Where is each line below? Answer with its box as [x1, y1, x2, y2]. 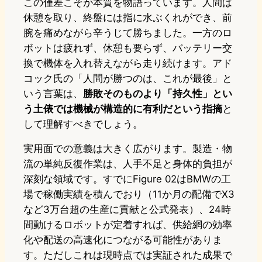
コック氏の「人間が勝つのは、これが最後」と [23, 73, 232, 85]
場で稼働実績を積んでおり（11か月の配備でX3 [23, 188, 235, 201]
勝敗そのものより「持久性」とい [83, 88, 232, 100]
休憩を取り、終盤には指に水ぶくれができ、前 [23, 12, 232, 24]
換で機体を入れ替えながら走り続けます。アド [23, 57, 232, 70]
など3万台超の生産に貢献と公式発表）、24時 [23, 204, 231, 216]
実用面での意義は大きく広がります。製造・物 [23, 143, 232, 155]
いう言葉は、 [23, 88, 83, 100]
